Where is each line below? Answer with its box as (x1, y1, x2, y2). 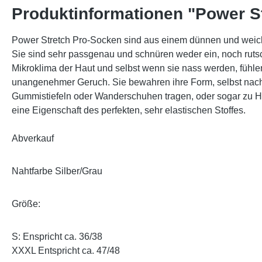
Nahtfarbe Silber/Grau (12, 166, 102, 176)
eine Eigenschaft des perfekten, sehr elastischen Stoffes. (12, 105, 248, 115)
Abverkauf (12, 133, 54, 143)
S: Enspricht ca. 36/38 (12, 232, 102, 242)
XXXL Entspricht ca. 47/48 (12, 246, 120, 256)
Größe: (12, 199, 40, 209)
